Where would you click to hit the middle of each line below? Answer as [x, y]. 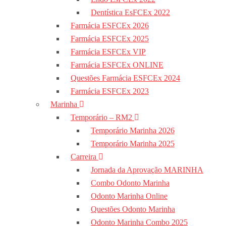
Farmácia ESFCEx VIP [108, 52]
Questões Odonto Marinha [133, 209]
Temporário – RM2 [102, 117]
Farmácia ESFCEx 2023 [110, 91]
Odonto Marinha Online [129, 196]
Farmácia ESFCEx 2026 [110, 25]
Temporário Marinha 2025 [133, 144]
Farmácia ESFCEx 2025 [110, 39]
